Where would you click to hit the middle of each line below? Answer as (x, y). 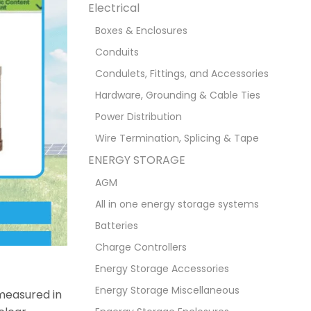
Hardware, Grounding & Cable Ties (178, 95)
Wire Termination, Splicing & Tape (177, 138)
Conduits (117, 52)
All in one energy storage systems (177, 204)
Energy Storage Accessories (162, 269)
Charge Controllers (141, 247)
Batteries (117, 226)
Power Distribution (138, 117)
